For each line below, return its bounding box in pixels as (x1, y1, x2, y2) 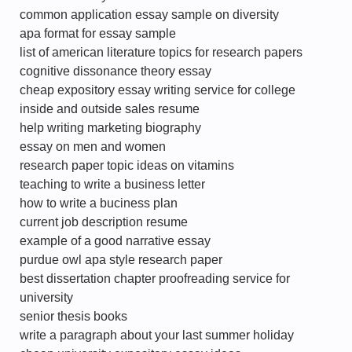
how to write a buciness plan (20, 196, 178, 210)
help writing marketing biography (20, 121, 201, 134)
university (20, 291, 73, 304)
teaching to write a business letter (20, 178, 205, 191)
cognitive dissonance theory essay (20, 64, 211, 78)
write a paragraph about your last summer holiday (20, 328, 294, 342)
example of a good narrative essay (20, 234, 211, 247)
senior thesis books (20, 310, 127, 323)
